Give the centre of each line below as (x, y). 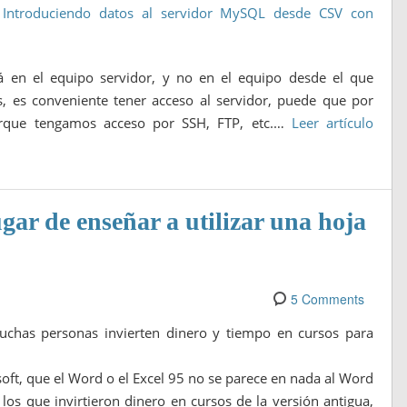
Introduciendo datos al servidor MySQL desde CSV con (189, 13)
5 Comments (328, 299)
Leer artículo (333, 122)
